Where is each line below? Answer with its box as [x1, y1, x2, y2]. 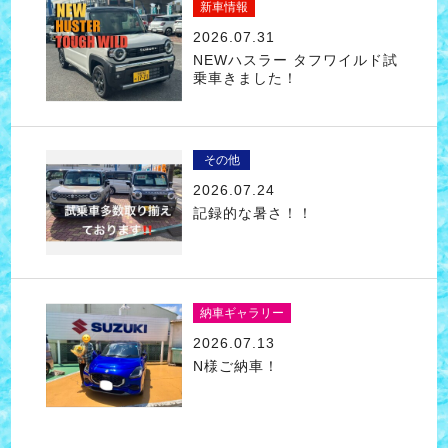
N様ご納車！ [192, 357, 279, 374]
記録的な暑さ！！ [192, 204, 313, 221]
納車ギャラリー [199, 305, 284, 320]
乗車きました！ [192, 69, 298, 86]
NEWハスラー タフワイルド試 [192, 51, 398, 68]
